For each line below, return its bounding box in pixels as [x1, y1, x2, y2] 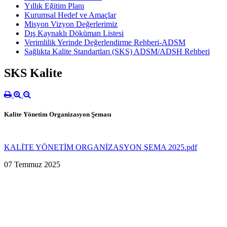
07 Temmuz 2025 [4, 160, 60, 169]
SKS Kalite [4, 66, 62, 80]
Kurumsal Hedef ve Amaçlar [24, 10, 116, 19]
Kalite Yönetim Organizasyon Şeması [4, 110, 111, 118]
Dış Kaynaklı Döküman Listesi [24, 28, 124, 37]
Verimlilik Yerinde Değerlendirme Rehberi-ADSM [24, 37, 185, 47]
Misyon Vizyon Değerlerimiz [24, 19, 118, 28]
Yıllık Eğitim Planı [24, 1, 84, 10]
